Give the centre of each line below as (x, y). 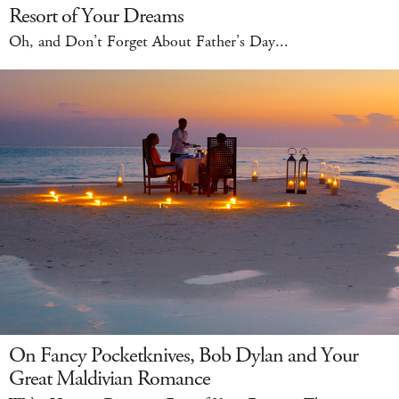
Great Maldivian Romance (110, 379)
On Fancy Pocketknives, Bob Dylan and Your (183, 356)
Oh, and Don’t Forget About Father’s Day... (149, 41)
